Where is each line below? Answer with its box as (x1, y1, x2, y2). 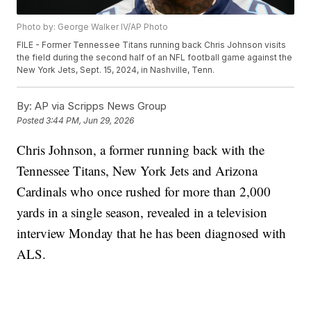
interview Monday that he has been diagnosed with (17, 224, 287, 242)
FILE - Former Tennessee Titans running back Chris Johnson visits (17, 40, 287, 51)
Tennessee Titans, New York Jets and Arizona (17, 162, 258, 180)
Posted (17, 115, 47, 126)
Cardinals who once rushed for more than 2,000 (17, 183, 271, 201)
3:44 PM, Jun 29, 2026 (46, 115, 135, 126)
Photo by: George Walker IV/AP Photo (17, 22, 169, 33)
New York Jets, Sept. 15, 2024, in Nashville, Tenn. (17, 65, 215, 76)
